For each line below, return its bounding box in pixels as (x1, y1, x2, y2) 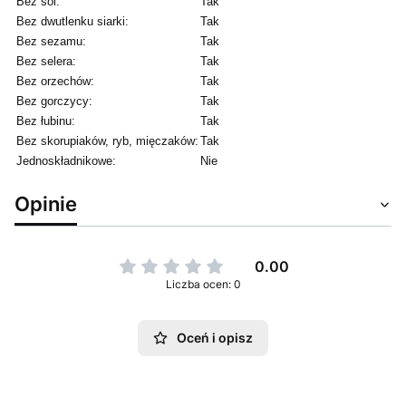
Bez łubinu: (16, 113, 75, 128)
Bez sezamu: (16, 34, 86, 48)
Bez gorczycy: (16, 93, 92, 108)
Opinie (14, 190, 77, 216)
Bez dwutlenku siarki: (16, 14, 129, 28)
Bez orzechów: (16, 73, 94, 88)
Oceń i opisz (177, 329, 253, 345)
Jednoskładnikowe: (16, 153, 116, 168)
